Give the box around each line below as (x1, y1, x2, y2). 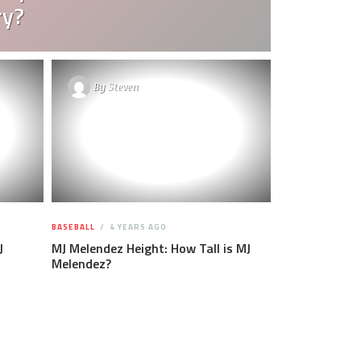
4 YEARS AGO (106, 220, 167, 233)
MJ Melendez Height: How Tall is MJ (51, 238, 251, 258)
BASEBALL (51, 220, 95, 233)
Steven (107, 79, 139, 94)
